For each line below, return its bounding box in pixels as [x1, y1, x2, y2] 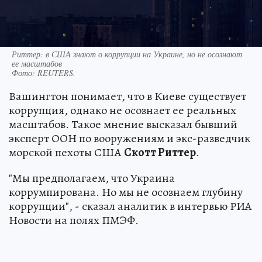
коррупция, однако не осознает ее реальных [9, 102, 236, 118]
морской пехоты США [9, 144, 124, 160]
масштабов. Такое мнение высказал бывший [9, 116, 237, 132]
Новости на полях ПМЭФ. [9, 212, 139, 228]
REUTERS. [37, 67, 75, 78]
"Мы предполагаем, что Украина [9, 170, 175, 186]
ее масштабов [12, 57, 62, 69]
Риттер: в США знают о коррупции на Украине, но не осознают [12, 48, 242, 60]
